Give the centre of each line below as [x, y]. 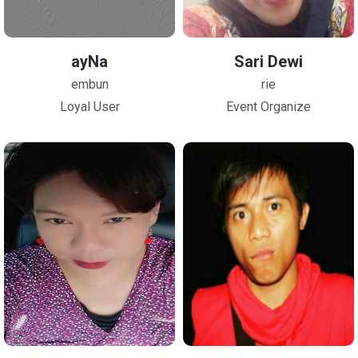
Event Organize [268, 107]
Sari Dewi [268, 62]
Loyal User [89, 107]
